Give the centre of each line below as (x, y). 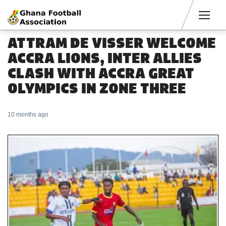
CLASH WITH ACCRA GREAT (101, 73)
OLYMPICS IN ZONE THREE (97, 88)
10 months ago (28, 115)
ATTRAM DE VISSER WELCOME (112, 43)
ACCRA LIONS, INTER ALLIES (105, 58)
